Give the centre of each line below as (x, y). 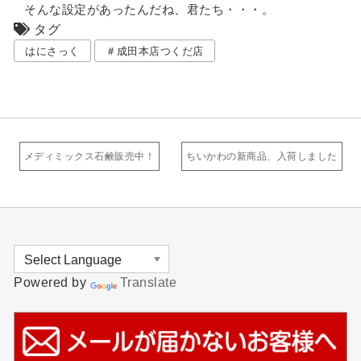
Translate (148, 282)
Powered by (52, 282)
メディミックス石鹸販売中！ (89, 156)
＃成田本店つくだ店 (155, 52)
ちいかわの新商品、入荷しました (262, 156)
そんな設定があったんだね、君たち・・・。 (149, 10)
